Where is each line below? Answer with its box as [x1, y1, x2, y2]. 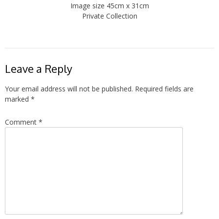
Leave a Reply [5, 62, 72, 76]
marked [5, 94, 31, 104]
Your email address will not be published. [5, 84, 133, 93]
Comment [5, 117, 39, 127]
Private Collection [82, 11, 137, 21]
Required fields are [135, 84, 194, 93]
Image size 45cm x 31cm [70, 1, 149, 11]
